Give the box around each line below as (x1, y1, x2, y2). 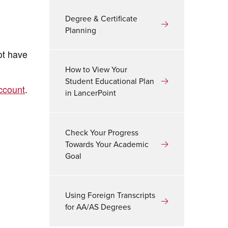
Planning (65, 24, 97, 36)
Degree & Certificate (65, 12, 138, 24)
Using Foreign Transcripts (65, 189, 156, 202)
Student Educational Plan (65, 75, 155, 88)
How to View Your (65, 64, 128, 76)
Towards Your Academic (65, 138, 149, 150)
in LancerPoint (65, 87, 117, 99)
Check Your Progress (65, 126, 139, 138)
